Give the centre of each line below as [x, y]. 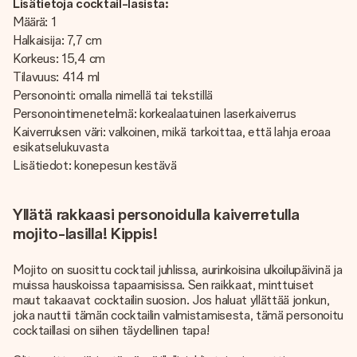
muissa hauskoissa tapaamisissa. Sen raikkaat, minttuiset [164, 285]
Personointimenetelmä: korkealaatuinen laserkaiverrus [155, 114]
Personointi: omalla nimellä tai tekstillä [113, 95]
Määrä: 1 [35, 22]
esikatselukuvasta [61, 147]
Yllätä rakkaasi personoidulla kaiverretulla [156, 214]
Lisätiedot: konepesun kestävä [95, 165]
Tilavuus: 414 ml [56, 77]
